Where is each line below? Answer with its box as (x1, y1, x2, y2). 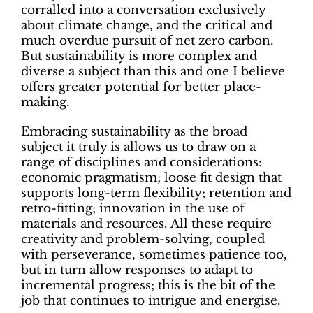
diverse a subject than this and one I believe (20, 64, 285, 80)
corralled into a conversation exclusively (20, 3, 265, 18)
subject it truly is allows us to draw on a (20, 140, 256, 155)
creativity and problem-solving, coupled (20, 232, 265, 247)
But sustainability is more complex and (20, 49, 257, 64)
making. (20, 95, 70, 110)
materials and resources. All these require (20, 217, 272, 232)
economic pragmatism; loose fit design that (20, 170, 282, 186)
